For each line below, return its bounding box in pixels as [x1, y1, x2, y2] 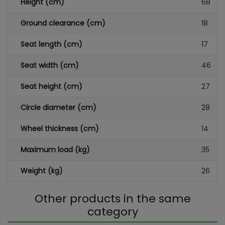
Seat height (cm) [21, 81, 82, 91]
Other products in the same [34, 191, 191, 206]
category [87, 204, 138, 219]
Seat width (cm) [21, 60, 79, 70]
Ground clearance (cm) [21, 18, 105, 28]
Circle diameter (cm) [21, 102, 96, 113]
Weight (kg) [21, 166, 63, 176]
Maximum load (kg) [21, 145, 90, 155]
